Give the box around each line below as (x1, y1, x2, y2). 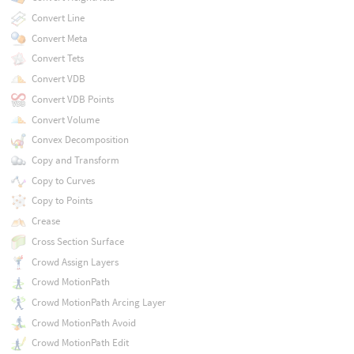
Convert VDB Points (31, 92, 114, 106)
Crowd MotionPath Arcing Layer (31, 295, 166, 309)
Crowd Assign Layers (31, 254, 119, 269)
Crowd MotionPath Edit (31, 336, 129, 350)
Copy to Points (31, 194, 92, 208)
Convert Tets (31, 51, 84, 66)
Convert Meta (31, 31, 88, 45)
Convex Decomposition (31, 133, 129, 147)
